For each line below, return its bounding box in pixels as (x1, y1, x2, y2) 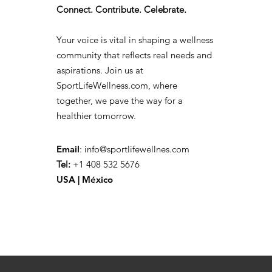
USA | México (56, 173, 113, 185)
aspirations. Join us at (56, 64, 143, 76)
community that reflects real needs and (56, 49, 212, 61)
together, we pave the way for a (56, 94, 183, 106)
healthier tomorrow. (56, 109, 136, 121)
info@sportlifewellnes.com (84, 143, 189, 155)
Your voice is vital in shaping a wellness (56, 33, 213, 46)
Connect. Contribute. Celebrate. (56, 3, 186, 15)
